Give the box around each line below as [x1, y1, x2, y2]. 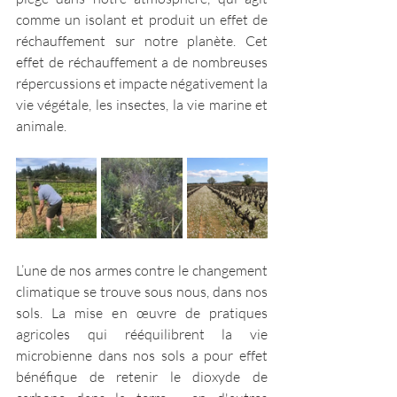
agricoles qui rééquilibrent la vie [16, 325, 268, 344]
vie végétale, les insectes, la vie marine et [16, 96, 268, 114]
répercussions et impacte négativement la [16, 74, 268, 93]
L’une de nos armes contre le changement [16, 261, 268, 280]
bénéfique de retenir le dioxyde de [16, 368, 268, 386]
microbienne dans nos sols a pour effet [16, 346, 268, 365]
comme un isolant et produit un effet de [16, 11, 268, 29]
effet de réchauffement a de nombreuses [16, 53, 268, 72]
